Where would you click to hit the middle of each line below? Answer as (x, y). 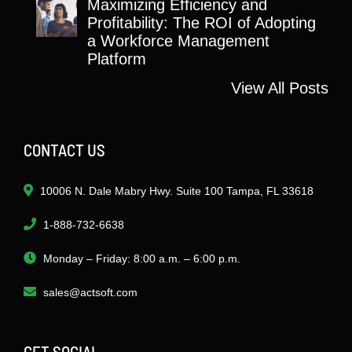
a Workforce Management (178, 40)
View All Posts (280, 88)
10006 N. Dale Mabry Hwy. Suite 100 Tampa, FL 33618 (177, 191)
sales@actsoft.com (90, 292)
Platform (117, 59)
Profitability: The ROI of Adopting (202, 22)
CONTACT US (64, 149)
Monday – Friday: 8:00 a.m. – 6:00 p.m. (142, 258)
